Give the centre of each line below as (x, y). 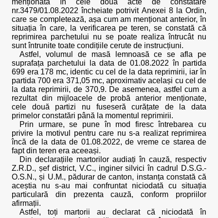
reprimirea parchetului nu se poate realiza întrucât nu (109, 37)
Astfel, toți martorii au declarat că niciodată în (113, 212)
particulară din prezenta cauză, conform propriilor (109, 194)
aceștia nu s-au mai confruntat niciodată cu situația (109, 186)
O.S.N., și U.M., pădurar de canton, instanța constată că (109, 177)
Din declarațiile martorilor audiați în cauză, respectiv (113, 159)
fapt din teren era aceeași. (56, 151)
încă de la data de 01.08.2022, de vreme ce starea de (109, 142)
